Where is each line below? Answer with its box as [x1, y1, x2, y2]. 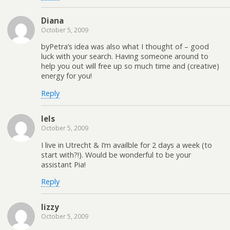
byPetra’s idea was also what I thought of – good [41, 42, 209, 52]
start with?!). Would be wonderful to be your [41, 149, 191, 160]
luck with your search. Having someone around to [41, 51, 208, 62]
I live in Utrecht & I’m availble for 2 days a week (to [41, 140, 212, 150]
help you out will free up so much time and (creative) [41, 61, 219, 71]
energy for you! [41, 71, 92, 81]
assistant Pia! [41, 159, 86, 169]
